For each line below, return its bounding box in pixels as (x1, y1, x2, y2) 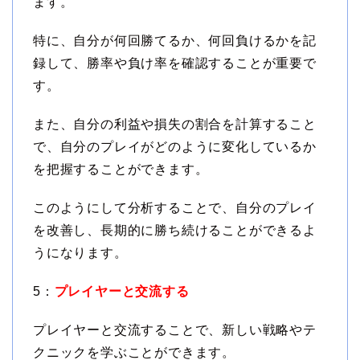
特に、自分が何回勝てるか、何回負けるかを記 (33, 34, 317, 48)
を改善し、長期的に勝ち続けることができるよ (33, 223, 317, 238)
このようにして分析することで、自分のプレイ (33, 201, 317, 215)
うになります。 (33, 246, 128, 260)
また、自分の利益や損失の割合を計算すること (33, 117, 317, 132)
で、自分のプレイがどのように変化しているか (33, 140, 317, 154)
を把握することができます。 (33, 162, 209, 177)
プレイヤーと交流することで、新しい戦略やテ (33, 323, 317, 337)
